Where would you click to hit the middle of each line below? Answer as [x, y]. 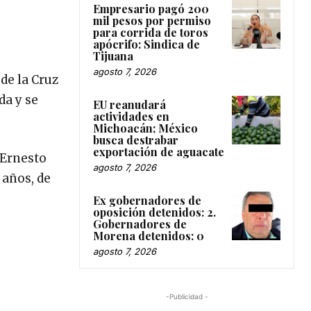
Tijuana [113, 56]
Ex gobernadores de [147, 201]
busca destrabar [136, 140]
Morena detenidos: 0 [149, 236]
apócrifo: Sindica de [146, 44]
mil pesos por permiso [152, 21]
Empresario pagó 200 [151, 9]
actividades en [131, 117]
